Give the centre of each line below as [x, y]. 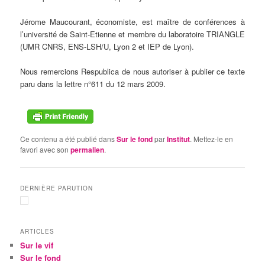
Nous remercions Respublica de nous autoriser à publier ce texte [132, 71]
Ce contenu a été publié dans [69, 138]
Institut [179, 139]
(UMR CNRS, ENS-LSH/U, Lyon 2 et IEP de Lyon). [107, 46]
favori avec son [46, 149]
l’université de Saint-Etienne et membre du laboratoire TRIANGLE [132, 34]
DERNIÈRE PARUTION [57, 188]
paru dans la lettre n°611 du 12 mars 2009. [93, 83]
